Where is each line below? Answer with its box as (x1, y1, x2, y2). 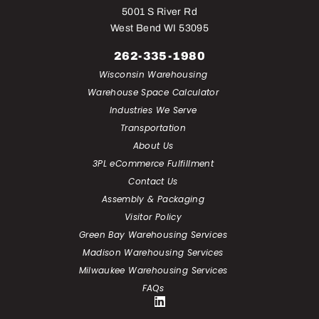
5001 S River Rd (121, 6, 198, 17)
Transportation (120, 121, 187, 134)
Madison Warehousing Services (83, 246, 224, 258)
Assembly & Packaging (101, 192, 205, 205)
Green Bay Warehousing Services (79, 228, 227, 241)
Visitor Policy (124, 210, 182, 223)
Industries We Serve (109, 103, 197, 116)
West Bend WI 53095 (110, 22, 209, 33)
